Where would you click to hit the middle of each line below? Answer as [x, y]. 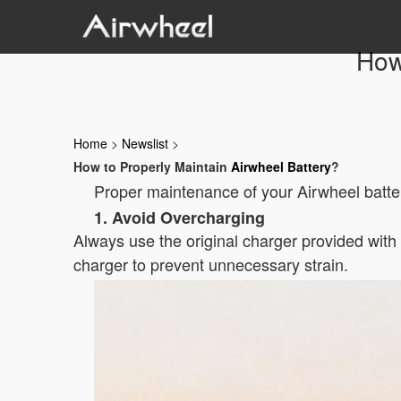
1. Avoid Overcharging [179, 218]
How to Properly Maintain [152, 166]
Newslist [145, 143]
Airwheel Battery [281, 166]
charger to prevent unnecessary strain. [211, 264]
